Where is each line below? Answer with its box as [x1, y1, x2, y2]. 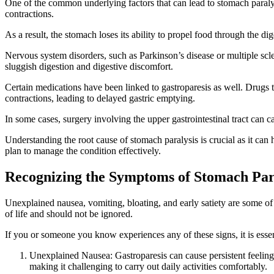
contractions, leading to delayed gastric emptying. [5, 92, 195, 103]
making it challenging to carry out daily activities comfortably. [29, 261, 267, 272]
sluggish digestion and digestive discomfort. [5, 61, 173, 72]
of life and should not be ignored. [5, 208, 133, 219]
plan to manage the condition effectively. [5, 145, 161, 156]
